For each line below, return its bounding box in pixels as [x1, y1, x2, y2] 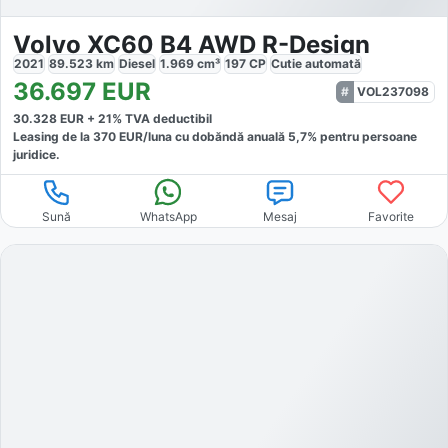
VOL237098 [357, 84, 429, 100]
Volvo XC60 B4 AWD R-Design [13, 30, 370, 60]
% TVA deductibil [112, 111, 212, 127]
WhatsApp [139, 209, 197, 225]
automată [305, 56, 361, 72]
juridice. [13, 147, 60, 163]
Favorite [368, 209, 415, 225]
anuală [247, 129, 288, 145]
